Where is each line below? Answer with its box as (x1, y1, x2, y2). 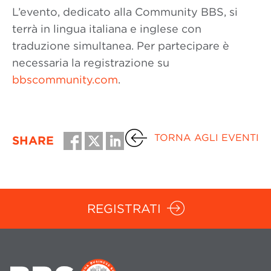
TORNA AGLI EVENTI (154, 132, 259, 143)
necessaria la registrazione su (12, 56, 169, 69)
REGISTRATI (87, 201, 161, 216)
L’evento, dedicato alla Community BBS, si (12, 5, 238, 18)
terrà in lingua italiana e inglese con (12, 22, 201, 35)
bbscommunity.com (12, 73, 118, 86)
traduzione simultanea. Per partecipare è (12, 39, 229, 52)
